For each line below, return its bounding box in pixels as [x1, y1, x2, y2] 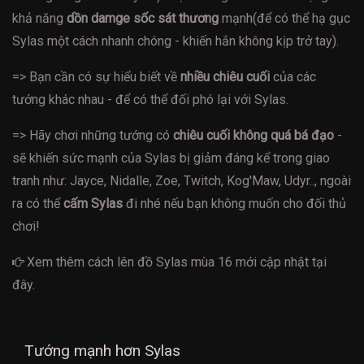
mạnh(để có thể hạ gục [219, 11, 350, 27]
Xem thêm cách [24, 254, 117, 271]
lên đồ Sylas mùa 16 [117, 254, 232, 271]
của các [270, 69, 316, 85]
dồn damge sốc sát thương [67, 11, 219, 27]
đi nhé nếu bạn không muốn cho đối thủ [123, 196, 346, 212]
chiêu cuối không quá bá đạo [173, 128, 334, 144]
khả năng [12, 11, 67, 27]
